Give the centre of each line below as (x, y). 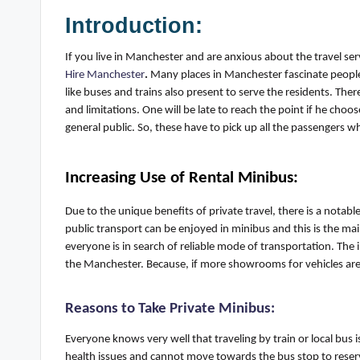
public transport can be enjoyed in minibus (168, 230)
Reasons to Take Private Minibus (168, 309)
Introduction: (137, 25)
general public (98, 129)
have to (202, 129)
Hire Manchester (105, 76)
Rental (213, 178)
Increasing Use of (127, 178)
